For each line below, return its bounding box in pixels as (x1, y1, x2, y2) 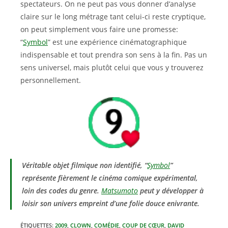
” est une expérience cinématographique (48, 37, 187, 47)
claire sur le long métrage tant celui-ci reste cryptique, (20, 12, 206, 21)
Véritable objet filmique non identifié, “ (22, 160, 147, 170)
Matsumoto (101, 186, 138, 195)
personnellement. (20, 75, 81, 85)
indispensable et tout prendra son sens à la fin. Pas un (20, 50, 207, 60)
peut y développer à (138, 186, 204, 195)
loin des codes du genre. (22, 186, 101, 195)
